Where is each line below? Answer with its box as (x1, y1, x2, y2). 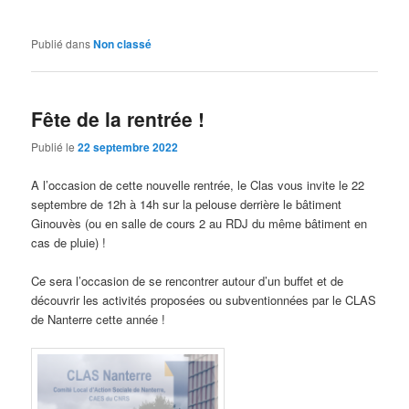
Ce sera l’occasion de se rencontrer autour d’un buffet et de (31, 271, 344, 289)
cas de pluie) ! (31, 233, 107, 251)
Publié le (31, 139, 79, 155)
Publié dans (31, 35, 91, 51)
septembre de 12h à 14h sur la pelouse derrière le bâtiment (31, 194, 342, 213)
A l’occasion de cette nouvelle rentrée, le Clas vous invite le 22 (31, 175, 365, 194)
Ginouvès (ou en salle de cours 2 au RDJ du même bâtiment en (31, 214, 368, 232)
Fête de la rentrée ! (31, 105, 205, 133)
